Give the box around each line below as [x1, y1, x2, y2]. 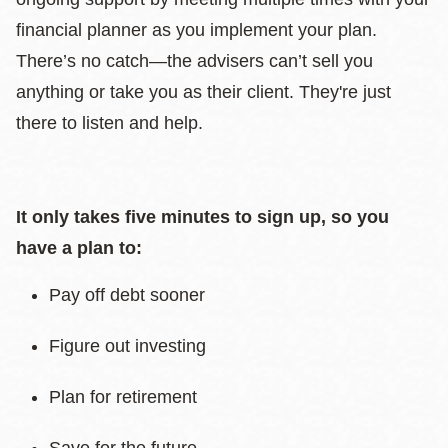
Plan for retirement [49, 387, 202, 407]
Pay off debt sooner [49, 285, 210, 305]
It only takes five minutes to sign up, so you [16, 207, 389, 227]
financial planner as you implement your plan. [16, 20, 377, 40]
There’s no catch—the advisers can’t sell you [16, 51, 373, 71]
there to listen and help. [16, 113, 218, 133]
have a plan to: [16, 238, 142, 258]
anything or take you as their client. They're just [16, 82, 391, 102]
